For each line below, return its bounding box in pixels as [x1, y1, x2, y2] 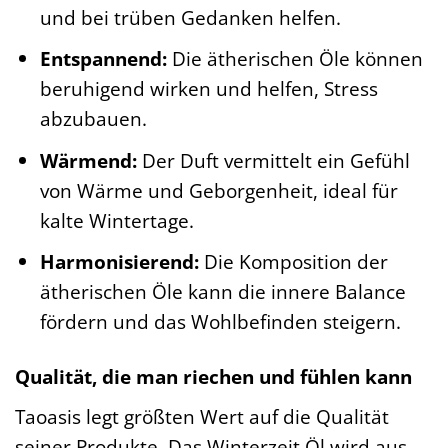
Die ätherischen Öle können [166, 45, 423, 73]
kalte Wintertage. [39, 206, 194, 234]
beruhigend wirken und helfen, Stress [39, 75, 378, 103]
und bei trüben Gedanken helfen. [39, 3, 341, 31]
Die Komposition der [198, 248, 388, 276]
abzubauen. [39, 105, 147, 133]
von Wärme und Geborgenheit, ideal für [39, 176, 398, 204]
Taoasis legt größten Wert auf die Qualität [15, 402, 389, 430]
